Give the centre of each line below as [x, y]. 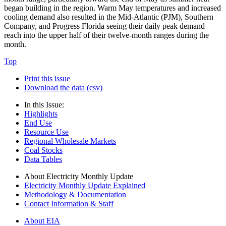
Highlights [41, 114]
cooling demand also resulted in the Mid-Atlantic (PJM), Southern [109, 17]
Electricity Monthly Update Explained [85, 186]
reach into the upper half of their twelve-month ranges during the [106, 35]
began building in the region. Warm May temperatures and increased [112, 8]
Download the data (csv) [63, 88]
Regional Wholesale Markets [70, 141]
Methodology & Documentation [75, 195]
